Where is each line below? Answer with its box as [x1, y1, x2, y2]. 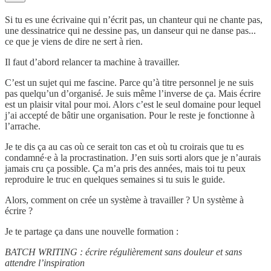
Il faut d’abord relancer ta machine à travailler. [5, 57, 180, 68]
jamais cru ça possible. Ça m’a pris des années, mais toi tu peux [5, 163, 246, 174]
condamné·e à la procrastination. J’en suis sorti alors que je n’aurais [5, 152, 261, 163]
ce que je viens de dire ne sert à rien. [5, 36, 143, 47]
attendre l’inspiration [5, 258, 85, 269]
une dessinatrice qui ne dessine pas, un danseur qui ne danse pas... [5, 25, 256, 36]
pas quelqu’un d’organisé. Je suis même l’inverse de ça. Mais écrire [5, 88, 261, 99]
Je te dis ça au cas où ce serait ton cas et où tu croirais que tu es [5, 142, 244, 152]
